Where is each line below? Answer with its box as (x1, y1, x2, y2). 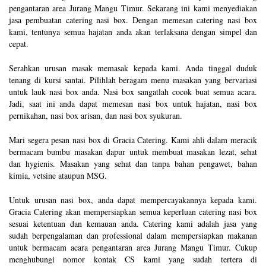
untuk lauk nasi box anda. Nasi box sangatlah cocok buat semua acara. (9, 86, 257, 98)
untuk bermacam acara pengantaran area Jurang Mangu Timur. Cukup (9, 242, 257, 254)
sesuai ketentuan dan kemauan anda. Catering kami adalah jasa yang (9, 218, 257, 230)
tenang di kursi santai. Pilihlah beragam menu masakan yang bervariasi (9, 74, 257, 86)
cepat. (9, 38, 28, 50)
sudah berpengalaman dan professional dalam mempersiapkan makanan (9, 230, 257, 242)
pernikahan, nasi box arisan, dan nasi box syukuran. (9, 110, 182, 122)
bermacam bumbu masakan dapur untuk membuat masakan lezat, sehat (9, 146, 257, 158)
